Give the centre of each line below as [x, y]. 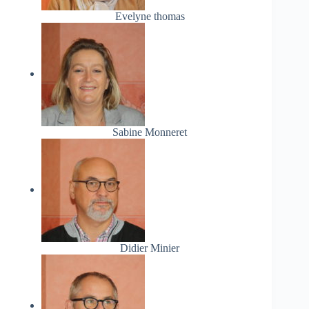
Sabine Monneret [150, 132]
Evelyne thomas [150, 17]
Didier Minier [150, 248]
